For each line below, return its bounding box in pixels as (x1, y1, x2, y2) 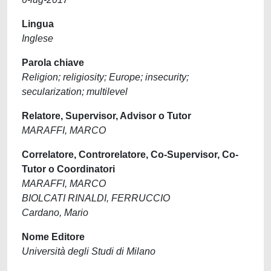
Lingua (22, 19, 54, 29)
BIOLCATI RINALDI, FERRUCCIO (22, 193, 170, 203)
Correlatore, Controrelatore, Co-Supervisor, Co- (22, 149, 238, 160)
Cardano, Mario (22, 207, 88, 218)
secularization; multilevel (22, 87, 128, 97)
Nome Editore (22, 232, 85, 242)
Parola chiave (22, 57, 84, 68)
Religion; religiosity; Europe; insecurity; (22, 72, 189, 82)
